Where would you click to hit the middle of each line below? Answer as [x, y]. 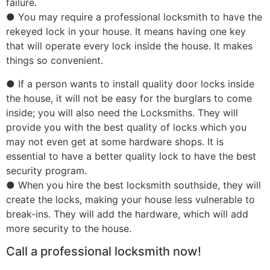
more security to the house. [69, 228]
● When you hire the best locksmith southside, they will [133, 185]
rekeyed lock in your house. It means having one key [126, 32]
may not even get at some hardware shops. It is [115, 141]
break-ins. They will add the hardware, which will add [127, 214]
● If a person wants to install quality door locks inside [130, 83]
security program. [46, 170]
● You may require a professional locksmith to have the [134, 17]
